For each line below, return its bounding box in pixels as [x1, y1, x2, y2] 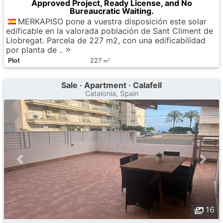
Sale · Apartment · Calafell [61, 80, 162, 90]
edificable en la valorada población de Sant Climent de [6, 26, 213, 36]
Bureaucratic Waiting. [69, 6, 154, 16]
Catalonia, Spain [85, 89, 138, 98]
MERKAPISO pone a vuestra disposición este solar [18, 16, 207, 26]
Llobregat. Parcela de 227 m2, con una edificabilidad [6, 35, 206, 45]
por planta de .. [6, 45, 66, 55]
